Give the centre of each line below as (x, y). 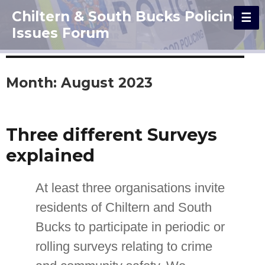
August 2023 (107, 83)
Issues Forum (61, 33)
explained (50, 156)
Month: (33, 83)
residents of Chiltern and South (123, 207)
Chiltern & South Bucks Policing (127, 17)
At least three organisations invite (130, 188)
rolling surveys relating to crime (124, 246)
